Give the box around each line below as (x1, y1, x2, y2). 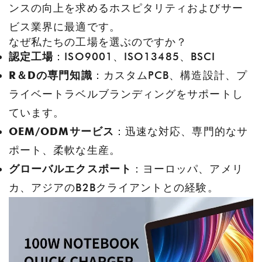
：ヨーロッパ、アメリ (131, 163, 243, 175)
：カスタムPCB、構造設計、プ (92, 69, 247, 82)
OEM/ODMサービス (9, 125, 114, 138)
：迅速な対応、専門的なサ (113, 125, 248, 138)
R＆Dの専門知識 (9, 69, 92, 82)
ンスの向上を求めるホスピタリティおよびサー (9, 2, 243, 15)
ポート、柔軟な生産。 (9, 144, 120, 157)
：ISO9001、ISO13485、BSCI (53, 50, 216, 63)
